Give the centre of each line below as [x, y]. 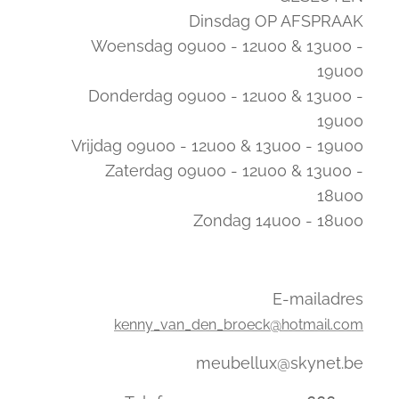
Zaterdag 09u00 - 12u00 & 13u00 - [234, 171]
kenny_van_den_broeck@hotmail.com [238, 325]
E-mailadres [318, 299]
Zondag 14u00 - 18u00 [278, 220]
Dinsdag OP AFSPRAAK [276, 21]
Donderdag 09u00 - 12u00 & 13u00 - [225, 96]
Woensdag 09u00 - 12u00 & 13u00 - [227, 46]
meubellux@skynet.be [279, 363]
